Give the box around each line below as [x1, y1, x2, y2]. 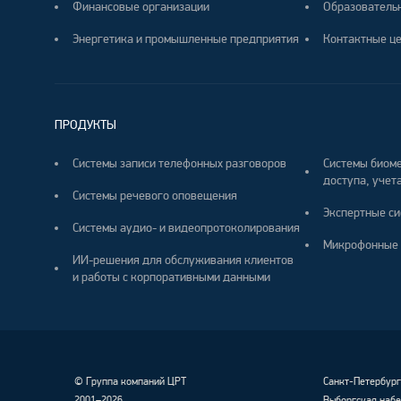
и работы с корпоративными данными [72, 269, 270, 285]
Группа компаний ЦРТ [82, 375, 186, 388]
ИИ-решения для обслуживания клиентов [72, 252, 294, 268]
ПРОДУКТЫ [54, 117, 116, 132]
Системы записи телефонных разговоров [72, 156, 286, 171]
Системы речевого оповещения [72, 188, 237, 203]
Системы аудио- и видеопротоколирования [72, 220, 300, 235]
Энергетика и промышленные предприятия [72, 31, 299, 47]
